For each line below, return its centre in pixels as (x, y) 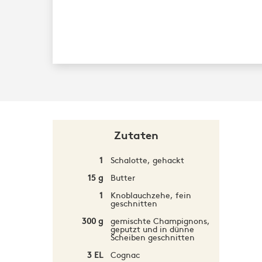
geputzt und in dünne (152, 229)
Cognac (125, 254)
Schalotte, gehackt (147, 160)
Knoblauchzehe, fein (151, 195)
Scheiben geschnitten (152, 237)
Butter (123, 177)
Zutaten (136, 135)
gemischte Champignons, (160, 220)
